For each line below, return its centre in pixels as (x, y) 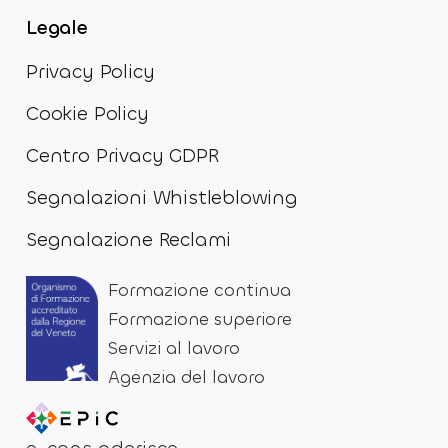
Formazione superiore (200, 319)
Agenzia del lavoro (187, 377)
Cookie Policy (87, 113)
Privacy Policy (90, 71)
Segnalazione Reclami (129, 239)
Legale (57, 27)
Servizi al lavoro (174, 348)
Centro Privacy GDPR (123, 155)
